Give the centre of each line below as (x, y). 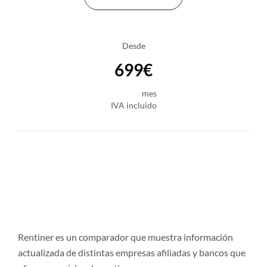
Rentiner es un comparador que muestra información (125, 237)
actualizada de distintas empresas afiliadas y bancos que (132, 252)
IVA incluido (133, 105)
